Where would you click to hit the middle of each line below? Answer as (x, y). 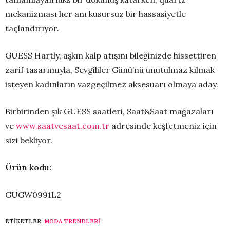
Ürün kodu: (29, 168)
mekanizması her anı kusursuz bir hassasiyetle (95, 14)
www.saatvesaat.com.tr (63, 126)
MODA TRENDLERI (72, 222)
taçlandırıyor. (33, 28)
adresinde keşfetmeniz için (163, 126)
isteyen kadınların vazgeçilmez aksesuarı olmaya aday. (112, 84)
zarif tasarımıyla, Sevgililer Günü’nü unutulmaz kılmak (110, 70)
